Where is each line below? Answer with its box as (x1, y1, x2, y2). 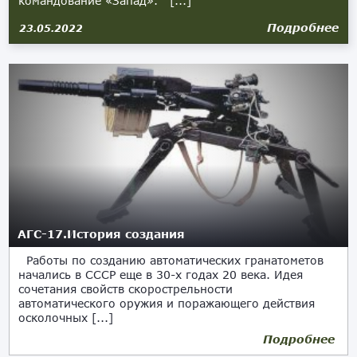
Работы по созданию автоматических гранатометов (18, 253, 324, 267)
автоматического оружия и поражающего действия (18, 296, 316, 310)
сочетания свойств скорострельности (18, 282, 237, 296)
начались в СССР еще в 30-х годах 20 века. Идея (18, 268, 304, 281)
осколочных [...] (18, 311, 114, 324)
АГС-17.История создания (18, 227, 186, 241)
